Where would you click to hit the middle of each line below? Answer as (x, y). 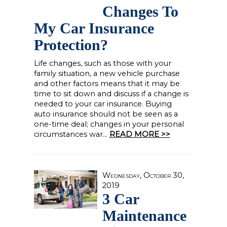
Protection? (71, 45)
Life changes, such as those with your (102, 63)
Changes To (140, 11)
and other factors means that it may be (107, 84)
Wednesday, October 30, (143, 175)
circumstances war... (71, 134)
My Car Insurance (94, 28)
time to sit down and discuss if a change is (111, 94)
